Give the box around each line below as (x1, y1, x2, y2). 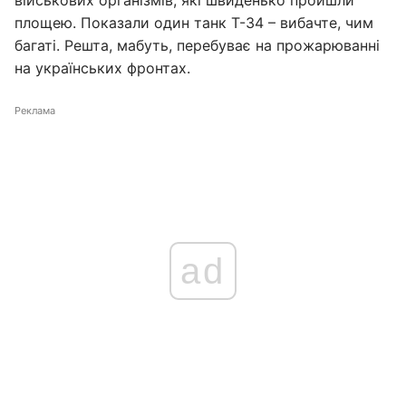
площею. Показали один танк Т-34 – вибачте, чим (14, 14, 373, 32)
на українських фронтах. (14, 59, 190, 77)
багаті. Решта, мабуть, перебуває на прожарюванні (14, 36, 380, 54)
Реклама (14, 104, 55, 117)
